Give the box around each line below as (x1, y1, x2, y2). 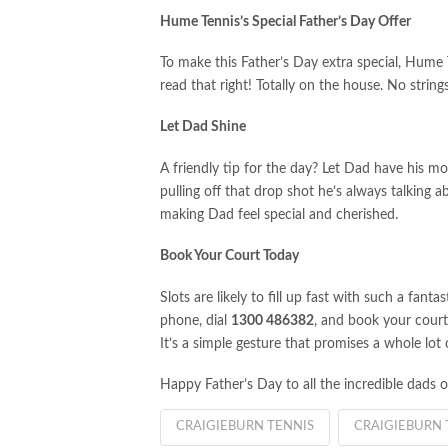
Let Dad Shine (160, 120, 246, 135)
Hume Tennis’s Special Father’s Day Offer (160, 14, 411, 29)
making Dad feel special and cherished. (160, 207, 398, 222)
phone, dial (160, 313, 231, 328)
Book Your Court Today (160, 249, 299, 264)
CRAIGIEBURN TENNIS (176, 420, 314, 434)
